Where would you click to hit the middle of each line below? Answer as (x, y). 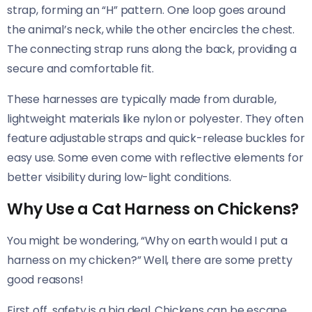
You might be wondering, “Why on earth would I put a (147, 240)
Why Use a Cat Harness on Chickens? (153, 209)
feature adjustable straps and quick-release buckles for (156, 138)
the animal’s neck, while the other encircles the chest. (151, 29)
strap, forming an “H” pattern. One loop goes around (146, 10)
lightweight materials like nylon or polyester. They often (155, 118)
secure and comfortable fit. (80, 68)
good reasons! (45, 279)
